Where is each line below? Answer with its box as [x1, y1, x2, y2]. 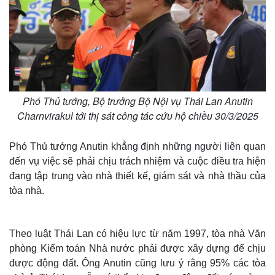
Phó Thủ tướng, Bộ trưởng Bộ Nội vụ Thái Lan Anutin [22, 93, 253, 108]
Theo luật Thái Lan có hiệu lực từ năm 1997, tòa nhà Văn [9, 228, 266, 239]
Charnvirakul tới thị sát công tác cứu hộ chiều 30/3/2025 [17, 108, 258, 123]
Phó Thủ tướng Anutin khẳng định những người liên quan [9, 141, 266, 152]
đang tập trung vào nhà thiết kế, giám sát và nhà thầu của [9, 170, 266, 181]
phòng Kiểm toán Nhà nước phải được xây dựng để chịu [9, 242, 266, 254]
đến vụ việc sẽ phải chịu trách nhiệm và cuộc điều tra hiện [9, 155, 266, 166]
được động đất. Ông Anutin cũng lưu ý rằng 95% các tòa [9, 257, 266, 268]
